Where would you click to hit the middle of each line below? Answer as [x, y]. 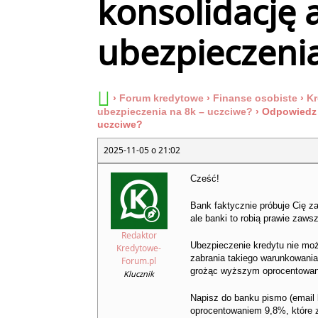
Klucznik [139, 274]
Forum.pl [139, 261]
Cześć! [205, 179]
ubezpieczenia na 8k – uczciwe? [175, 112]
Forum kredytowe [161, 98]
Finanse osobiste [255, 98]
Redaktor [139, 236]
